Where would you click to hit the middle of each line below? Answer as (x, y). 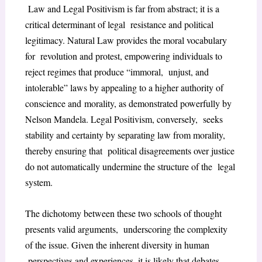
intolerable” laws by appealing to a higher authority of (124, 88)
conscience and (54, 104)
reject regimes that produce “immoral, (95, 72)
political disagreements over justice (171, 151)
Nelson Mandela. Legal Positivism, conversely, (112, 119)
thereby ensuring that (65, 151)
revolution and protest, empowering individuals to (131, 56)
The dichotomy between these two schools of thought (123, 213)
